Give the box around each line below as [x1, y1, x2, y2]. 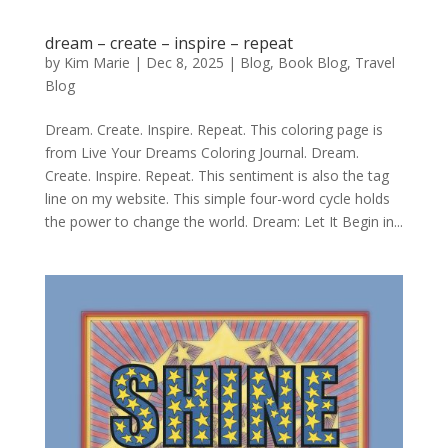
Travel [354, 52, 395, 72]
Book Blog [277, 52, 347, 72]
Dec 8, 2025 [145, 52, 224, 72]
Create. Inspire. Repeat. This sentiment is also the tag [44, 165, 389, 185]
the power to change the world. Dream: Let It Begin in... [44, 211, 403, 231]
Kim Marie [63, 52, 130, 72]
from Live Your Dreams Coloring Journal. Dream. [44, 142, 359, 162]
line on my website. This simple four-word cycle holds [44, 188, 390, 208]
